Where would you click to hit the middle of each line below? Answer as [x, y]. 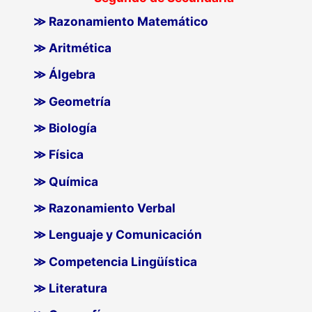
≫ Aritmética [73, 47]
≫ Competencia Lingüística [116, 261]
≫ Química [66, 181]
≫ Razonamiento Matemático [121, 21]
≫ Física [59, 155]
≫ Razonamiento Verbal [105, 208]
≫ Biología [65, 127]
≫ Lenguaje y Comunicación [118, 235]
